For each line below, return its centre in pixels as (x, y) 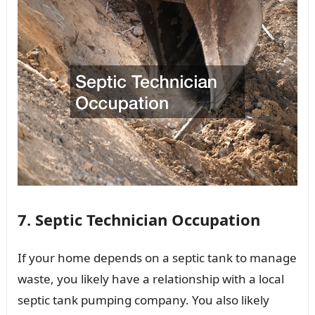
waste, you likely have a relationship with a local (150, 278)
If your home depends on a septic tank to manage (157, 257)
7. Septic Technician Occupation (139, 219)
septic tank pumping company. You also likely (143, 300)
